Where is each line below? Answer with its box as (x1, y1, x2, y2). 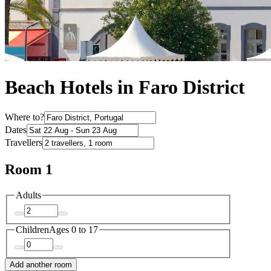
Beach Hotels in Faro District (5, 76, 245, 99)
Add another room (10, 260, 72, 270)
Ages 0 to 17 (49, 224, 98, 235)
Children (16, 224, 49, 235)
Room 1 (5, 162, 53, 178)
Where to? (5, 112, 44, 123)
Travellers (5, 137, 42, 148)
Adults (16, 190, 41, 201)
